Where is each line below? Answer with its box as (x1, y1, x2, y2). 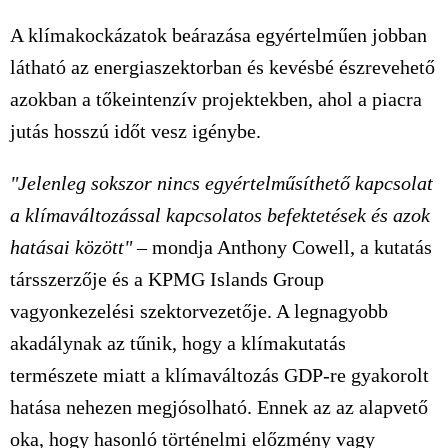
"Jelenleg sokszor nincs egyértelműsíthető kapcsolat (10, 172, 433, 194)
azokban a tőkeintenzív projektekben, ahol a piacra (10, 88, 422, 110)
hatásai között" (10, 236, 132, 258)
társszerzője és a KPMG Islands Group (10, 268, 324, 290)
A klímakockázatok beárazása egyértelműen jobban (10, 24, 427, 46)
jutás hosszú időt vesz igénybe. (10, 120, 261, 142)
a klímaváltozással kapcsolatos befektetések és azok (10, 204, 430, 226)
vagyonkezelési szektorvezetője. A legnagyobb (10, 300, 388, 322)
